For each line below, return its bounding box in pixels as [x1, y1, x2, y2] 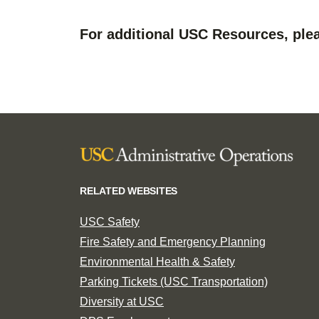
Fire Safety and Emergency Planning [80, 235, 266, 248]
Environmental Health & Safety [80, 255, 235, 268]
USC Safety [80, 215, 140, 228]
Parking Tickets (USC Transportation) [80, 275, 268, 288]
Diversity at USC [80, 295, 164, 308]
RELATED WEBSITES [80, 184, 178, 197]
